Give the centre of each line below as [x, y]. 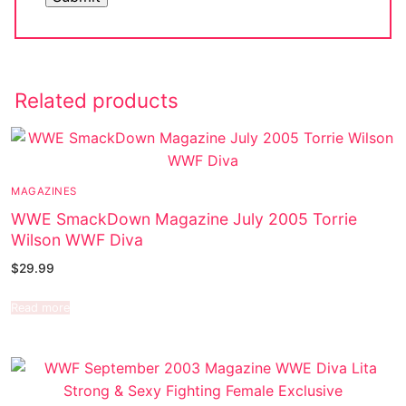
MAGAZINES [44, 192]
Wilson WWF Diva [77, 239]
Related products [97, 101]
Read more [40, 307]
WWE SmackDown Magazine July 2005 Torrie [184, 218]
